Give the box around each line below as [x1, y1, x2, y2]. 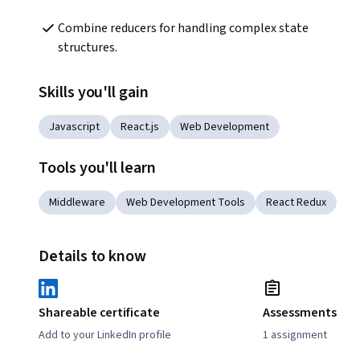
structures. [58, 39, 117, 57]
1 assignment [263, 327, 328, 344]
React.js [121, 119, 159, 136]
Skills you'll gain [39, 81, 149, 104]
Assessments [263, 304, 337, 322]
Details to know [39, 245, 147, 268]
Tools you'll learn [39, 157, 156, 180]
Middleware [49, 194, 105, 211]
